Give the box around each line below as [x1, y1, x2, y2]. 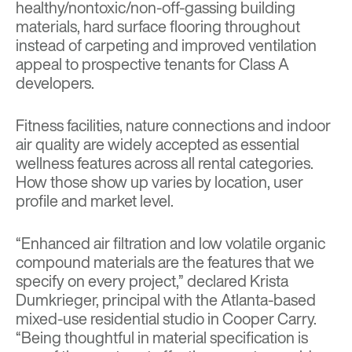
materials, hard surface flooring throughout [16, 15, 300, 38]
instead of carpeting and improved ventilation [16, 34, 317, 57]
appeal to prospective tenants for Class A [16, 53, 289, 76]
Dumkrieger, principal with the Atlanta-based [16, 288, 316, 312]
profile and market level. [16, 189, 174, 213]
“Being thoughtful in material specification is [16, 326, 308, 350]
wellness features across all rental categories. [16, 152, 313, 175]
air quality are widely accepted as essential [16, 133, 299, 156]
